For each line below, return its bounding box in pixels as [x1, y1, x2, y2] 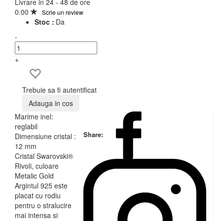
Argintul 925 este [15, 180, 68, 190]
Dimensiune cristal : [15, 131, 76, 141]
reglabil [15, 121, 37, 131]
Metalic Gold [15, 170, 54, 181]
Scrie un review [42, 7, 83, 16]
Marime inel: [15, 111, 53, 121]
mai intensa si [15, 210, 58, 220]
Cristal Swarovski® [15, 150, 73, 161]
